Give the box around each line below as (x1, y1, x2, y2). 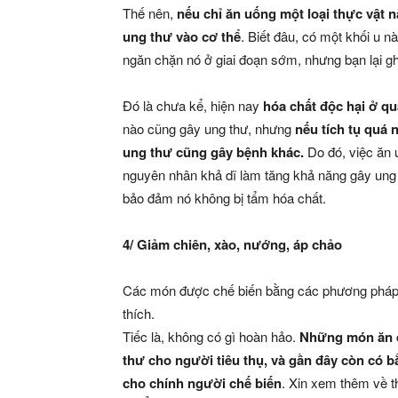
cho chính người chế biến (123, 373, 282, 393)
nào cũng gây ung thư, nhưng (123, 119, 295, 138)
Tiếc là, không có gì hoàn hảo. (123, 327, 296, 346)
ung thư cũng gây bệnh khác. (123, 142, 304, 162)
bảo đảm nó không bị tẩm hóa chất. (123, 188, 326, 207)
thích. (123, 304, 155, 322)
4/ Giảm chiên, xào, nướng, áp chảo (123, 235, 342, 254)
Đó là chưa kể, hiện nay (123, 96, 263, 115)
